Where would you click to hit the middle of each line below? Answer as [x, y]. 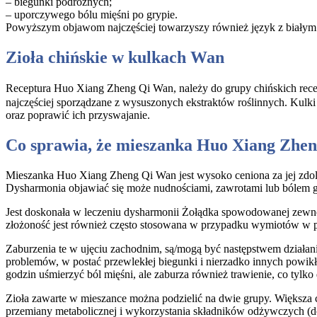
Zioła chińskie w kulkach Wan [115, 57]
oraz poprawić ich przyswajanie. [78, 115]
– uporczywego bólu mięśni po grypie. [92, 15]
